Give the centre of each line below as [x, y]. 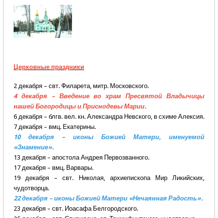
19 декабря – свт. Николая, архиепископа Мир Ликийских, [109, 178]
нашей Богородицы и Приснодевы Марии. [80, 107]
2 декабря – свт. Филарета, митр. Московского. [81, 86]
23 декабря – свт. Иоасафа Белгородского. [76, 209]
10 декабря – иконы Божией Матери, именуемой [109, 137]
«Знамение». [34, 147]
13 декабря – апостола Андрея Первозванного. [81, 158]
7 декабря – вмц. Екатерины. [54, 127]
